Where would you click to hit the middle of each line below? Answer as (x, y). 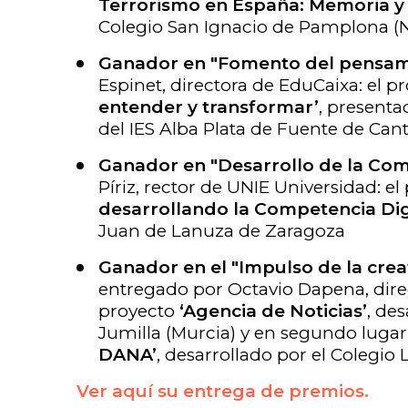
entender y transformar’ (209, 107)
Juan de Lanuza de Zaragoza (222, 231)
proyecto (139, 311)
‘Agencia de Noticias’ (273, 311)
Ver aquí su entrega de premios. (223, 391)
